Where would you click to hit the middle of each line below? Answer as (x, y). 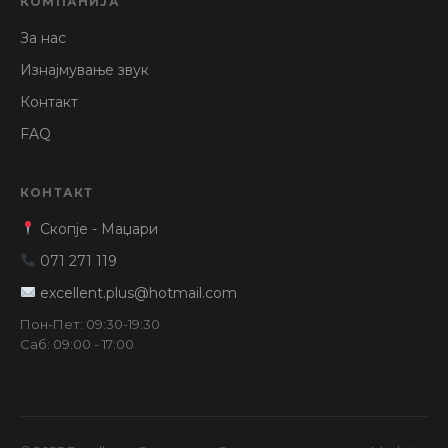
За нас (43, 38)
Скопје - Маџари (96, 229)
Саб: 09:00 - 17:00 (77, 344)
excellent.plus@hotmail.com (136, 293)
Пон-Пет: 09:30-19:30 (90, 324)
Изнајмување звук (84, 70)
